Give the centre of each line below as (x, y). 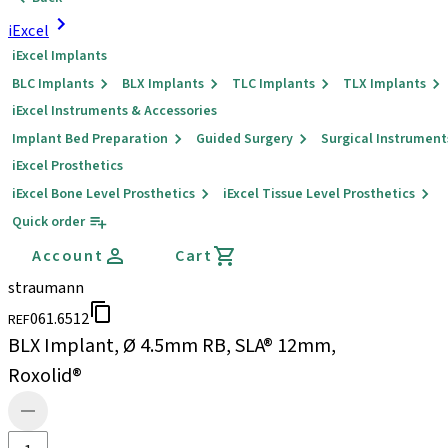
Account (68, 256)
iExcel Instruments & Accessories (114, 111)
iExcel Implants (59, 56)
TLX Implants (384, 84)
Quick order (48, 222)
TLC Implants (273, 84)
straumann (46, 288)
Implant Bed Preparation (90, 139)
